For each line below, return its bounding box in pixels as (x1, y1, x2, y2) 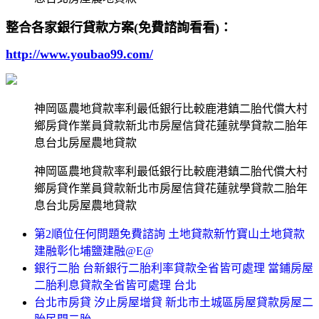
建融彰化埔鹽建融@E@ (34, 244, 154, 257)
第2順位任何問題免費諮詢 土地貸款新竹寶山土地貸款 (34, 227, 305, 240)
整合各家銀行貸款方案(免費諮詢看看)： (6, 20, 232, 35)
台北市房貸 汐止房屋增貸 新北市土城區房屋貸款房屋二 (34, 296, 313, 308)
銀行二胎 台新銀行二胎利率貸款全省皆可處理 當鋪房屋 (34, 261, 313, 274)
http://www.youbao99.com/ (6, 46, 153, 61)
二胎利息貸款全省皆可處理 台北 (34, 278, 197, 291)
